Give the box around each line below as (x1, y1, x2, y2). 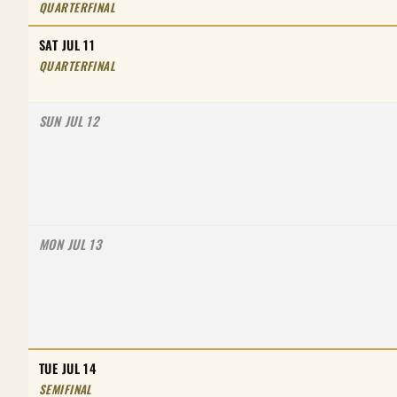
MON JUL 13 (39, 234, 102, 253)
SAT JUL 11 (39, 35, 96, 54)
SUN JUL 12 (39, 111, 99, 130)
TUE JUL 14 (39, 358, 97, 378)
